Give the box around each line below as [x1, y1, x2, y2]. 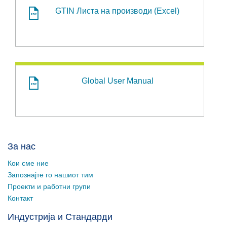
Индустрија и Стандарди [8, 212, 112, 222]
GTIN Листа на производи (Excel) [55, 7, 179, 15]
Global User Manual [81, 77, 154, 85]
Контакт [8, 194, 33, 202]
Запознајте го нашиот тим [8, 171, 93, 179]
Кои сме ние [8, 159, 49, 167]
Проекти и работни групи [8, 182, 91, 191]
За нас [8, 141, 35, 152]
